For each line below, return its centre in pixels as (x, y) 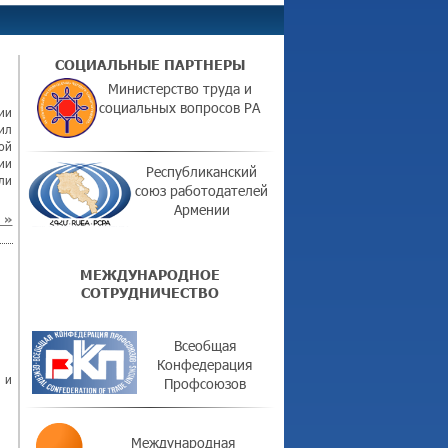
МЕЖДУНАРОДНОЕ (149, 274)
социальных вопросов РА (179, 107)
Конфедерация (205, 364)
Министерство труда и (179, 88)
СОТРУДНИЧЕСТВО (149, 292)
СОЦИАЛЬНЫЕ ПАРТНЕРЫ (149, 64)
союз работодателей (202, 190)
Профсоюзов (204, 383)
